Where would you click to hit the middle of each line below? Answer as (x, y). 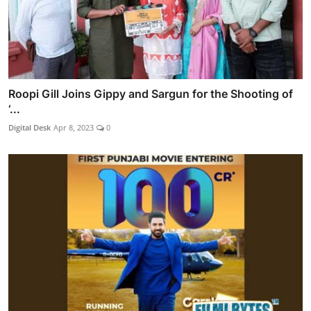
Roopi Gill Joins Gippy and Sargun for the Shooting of (151, 94)
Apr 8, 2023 (74, 128)
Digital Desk (30, 128)
